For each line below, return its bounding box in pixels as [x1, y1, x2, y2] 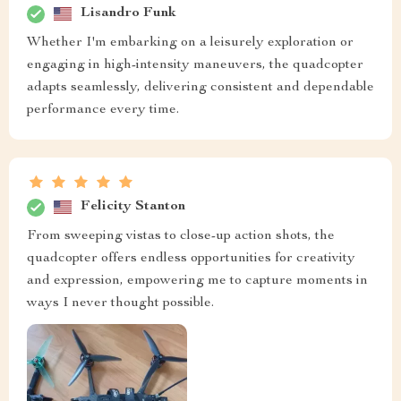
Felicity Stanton [81, 200, 185, 215]
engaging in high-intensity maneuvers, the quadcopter [27, 57, 363, 73]
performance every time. [27, 102, 179, 117]
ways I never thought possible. [27, 295, 214, 311]
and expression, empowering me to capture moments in [27, 273, 368, 288]
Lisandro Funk [81, 6, 176, 21]
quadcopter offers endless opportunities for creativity [27, 251, 355, 266]
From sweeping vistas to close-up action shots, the [27, 228, 335, 243]
